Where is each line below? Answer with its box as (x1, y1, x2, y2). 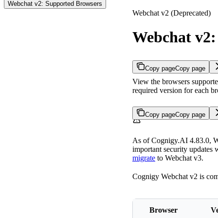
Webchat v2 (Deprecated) (132, 9, 211, 18)
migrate (132, 154, 155, 163)
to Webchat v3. (155, 154, 203, 163)
